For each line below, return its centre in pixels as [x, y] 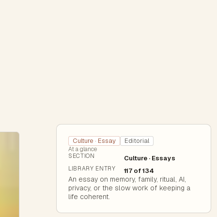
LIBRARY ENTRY [92, 168]
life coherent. [89, 196]
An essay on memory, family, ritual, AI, [127, 179]
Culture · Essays [150, 158]
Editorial [137, 141]
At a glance [83, 149]
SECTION [82, 156]
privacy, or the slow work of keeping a [129, 188]
